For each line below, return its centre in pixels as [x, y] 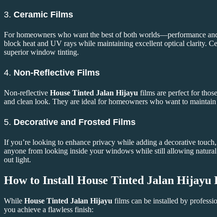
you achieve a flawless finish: [49, 209]
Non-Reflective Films [57, 73]
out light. [17, 159]
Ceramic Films [43, 15]
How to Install [40, 180]
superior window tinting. [41, 52]
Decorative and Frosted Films [75, 122]
